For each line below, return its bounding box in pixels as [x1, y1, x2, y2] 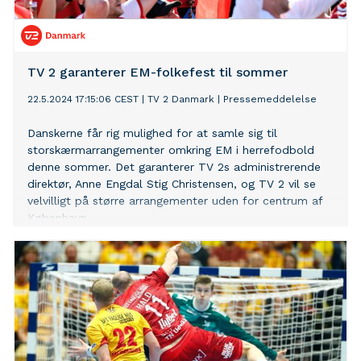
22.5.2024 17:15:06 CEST [27, 93, 139, 106]
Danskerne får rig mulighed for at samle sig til [27, 127, 277, 140]
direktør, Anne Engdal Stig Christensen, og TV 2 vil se [27, 177, 316, 191]
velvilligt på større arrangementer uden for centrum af [27, 194, 322, 208]
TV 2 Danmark [147, 93, 214, 106]
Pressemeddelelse [223, 93, 317, 106]
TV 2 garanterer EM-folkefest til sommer [27, 64, 288, 81]
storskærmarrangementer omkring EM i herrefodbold [27, 143, 314, 157]
